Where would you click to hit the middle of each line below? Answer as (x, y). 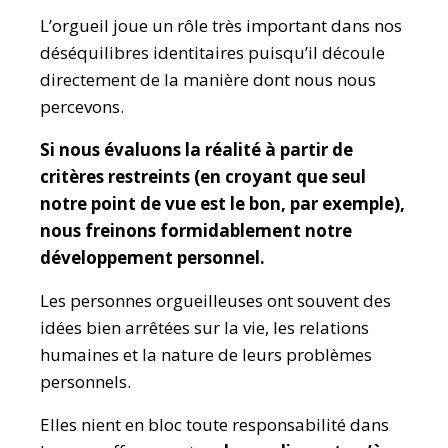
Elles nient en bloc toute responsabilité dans (214, 424)
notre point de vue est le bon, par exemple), (222, 203)
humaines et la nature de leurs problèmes (206, 354)
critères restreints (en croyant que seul (203, 176)
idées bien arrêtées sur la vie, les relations (204, 327)
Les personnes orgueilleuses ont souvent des (215, 300)
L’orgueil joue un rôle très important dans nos (221, 25)
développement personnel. (152, 257)
